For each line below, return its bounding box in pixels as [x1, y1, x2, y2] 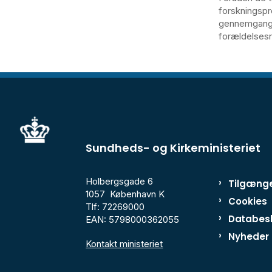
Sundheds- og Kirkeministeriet [86, 140, 261, 155]
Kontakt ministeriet [86, 237, 163, 250]
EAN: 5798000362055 [86, 213, 180, 225]
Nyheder [228, 229, 269, 243]
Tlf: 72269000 [86, 200, 145, 212]
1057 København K [86, 188, 165, 200]
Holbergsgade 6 [86, 175, 154, 187]
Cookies [228, 194, 267, 208]
